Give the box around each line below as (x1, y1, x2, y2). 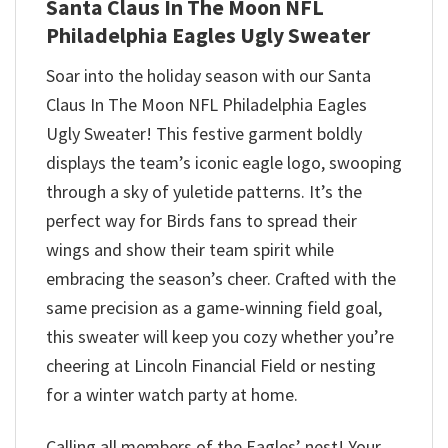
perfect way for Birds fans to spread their (46, 208, 357, 232)
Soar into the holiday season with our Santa (46, 63, 371, 87)
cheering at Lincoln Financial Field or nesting (46, 353, 376, 377)
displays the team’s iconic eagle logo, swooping (46, 150, 402, 174)
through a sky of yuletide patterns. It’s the (46, 179, 362, 203)
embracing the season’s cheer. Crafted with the (46, 266, 396, 290)
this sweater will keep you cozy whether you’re (46, 324, 394, 348)
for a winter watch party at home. (46, 382, 298, 406)
